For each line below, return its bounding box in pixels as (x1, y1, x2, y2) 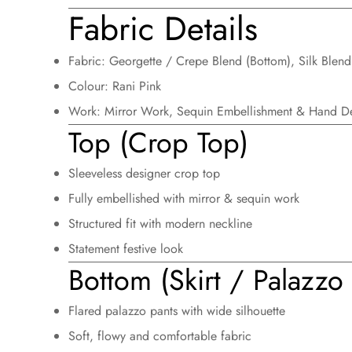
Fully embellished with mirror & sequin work (68, 189, 299, 207)
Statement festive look (68, 239, 183, 258)
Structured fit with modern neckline (68, 214, 252, 233)
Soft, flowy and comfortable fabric (68, 326, 251, 345)
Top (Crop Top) (68, 121, 248, 163)
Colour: (68, 76, 108, 95)
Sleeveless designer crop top (68, 163, 220, 182)
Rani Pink (108, 76, 161, 95)
